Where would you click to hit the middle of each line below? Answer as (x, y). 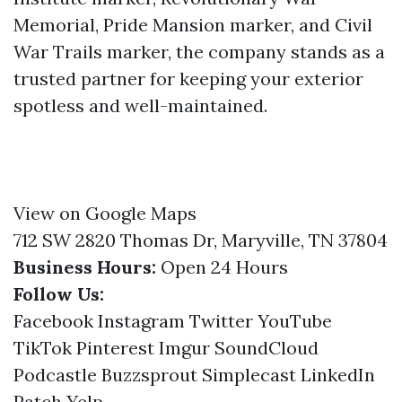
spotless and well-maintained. (140, 105)
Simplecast (249, 375)
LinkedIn (338, 375)
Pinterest (115, 348)
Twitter (221, 321)
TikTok (43, 348)
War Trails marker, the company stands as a (199, 52)
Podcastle (55, 375)
